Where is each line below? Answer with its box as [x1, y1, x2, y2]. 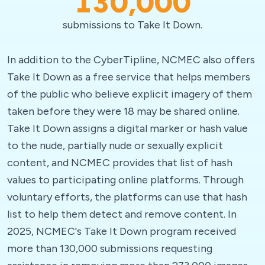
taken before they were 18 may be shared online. [7, 104, 240, 118]
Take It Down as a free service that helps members [7, 70, 250, 83]
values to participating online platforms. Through [7, 173, 244, 186]
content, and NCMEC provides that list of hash [7, 156, 232, 169]
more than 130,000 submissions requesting [7, 241, 212, 255]
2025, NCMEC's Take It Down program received [7, 224, 236, 238]
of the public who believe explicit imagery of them [7, 87, 252, 101]
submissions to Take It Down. [63, 18, 202, 31]
